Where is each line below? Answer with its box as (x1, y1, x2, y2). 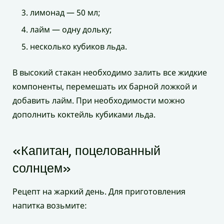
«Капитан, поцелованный (12, 142, 160, 158)
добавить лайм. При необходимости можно (12, 95, 185, 106)
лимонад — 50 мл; (30, 7, 100, 18)
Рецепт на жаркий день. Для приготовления (12, 186, 185, 197)
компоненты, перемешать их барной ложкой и (12, 81, 197, 92)
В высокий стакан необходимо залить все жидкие (12, 67, 207, 78)
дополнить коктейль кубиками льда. (12, 109, 155, 120)
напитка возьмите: (12, 200, 87, 211)
